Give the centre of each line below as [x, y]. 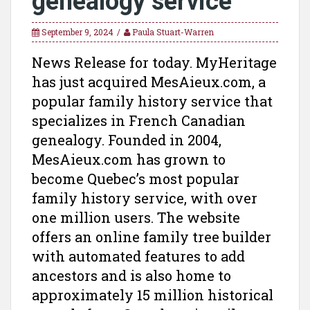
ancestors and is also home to [131, 275]
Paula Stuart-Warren [173, 32]
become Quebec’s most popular [136, 179]
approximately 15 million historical [153, 295]
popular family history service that [152, 101]
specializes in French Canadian [139, 120]
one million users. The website [136, 217]
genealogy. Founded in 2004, [127, 140]
